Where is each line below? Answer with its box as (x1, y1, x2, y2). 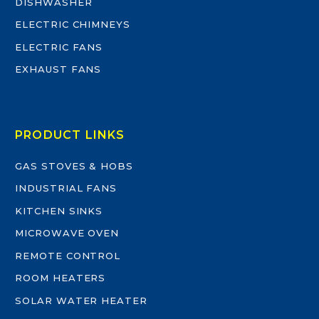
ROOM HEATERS (15, 272, 106, 283)
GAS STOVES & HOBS (15, 159, 134, 172)
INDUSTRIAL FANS (15, 182, 117, 194)
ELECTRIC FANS (15, 41, 103, 53)
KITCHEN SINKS (15, 204, 103, 216)
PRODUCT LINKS (15, 127, 125, 142)
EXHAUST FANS (15, 63, 102, 75)
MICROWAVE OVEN (15, 227, 120, 239)
